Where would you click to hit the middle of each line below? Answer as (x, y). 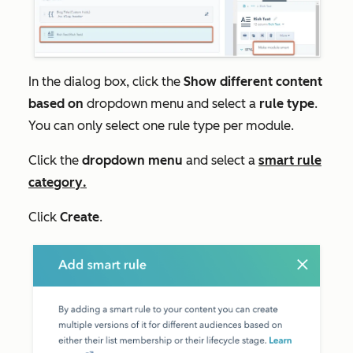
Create (80, 217)
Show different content (253, 82)
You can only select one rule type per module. (163, 126)
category (56, 183)
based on (58, 104)
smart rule (290, 161)
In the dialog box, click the (106, 82)
